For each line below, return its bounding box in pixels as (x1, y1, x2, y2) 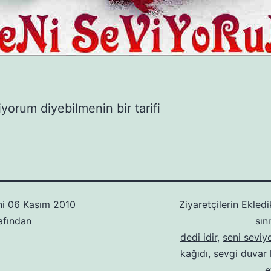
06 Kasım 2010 (8, 198, 76, 211)
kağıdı (180, 247, 208, 260)
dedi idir (180, 231, 217, 244)
